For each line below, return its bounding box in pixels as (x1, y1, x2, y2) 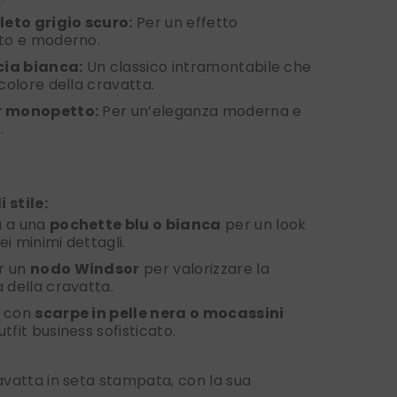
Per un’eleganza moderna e (98, 101, 302, 122)
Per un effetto (132, 12, 238, 34)
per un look (221, 214, 307, 236)
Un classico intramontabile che (82, 57, 312, 78)
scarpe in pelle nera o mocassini (35, 303, 284, 324)
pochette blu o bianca (49, 214, 222, 236)
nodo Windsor (29, 259, 140, 280)
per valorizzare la (139, 259, 269, 280)
